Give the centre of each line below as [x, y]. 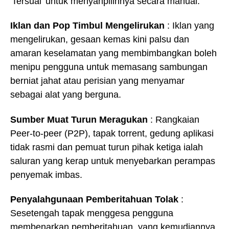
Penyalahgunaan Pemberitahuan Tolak [94, 200]
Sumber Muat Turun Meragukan [79, 119]
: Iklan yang [189, 26]
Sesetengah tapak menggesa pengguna [92, 213]
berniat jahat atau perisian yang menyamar [97, 81]
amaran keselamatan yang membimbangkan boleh [113, 53]
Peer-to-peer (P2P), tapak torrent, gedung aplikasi [112, 133]
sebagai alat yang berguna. [66, 95]
